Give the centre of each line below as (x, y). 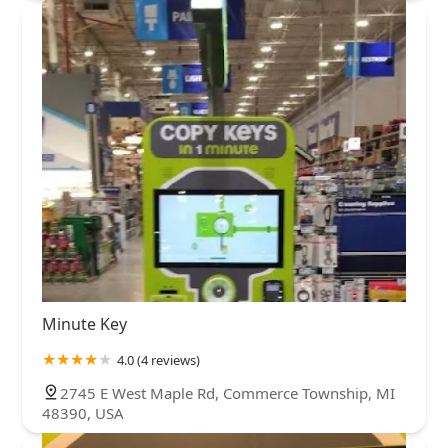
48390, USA (83, 413)
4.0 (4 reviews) (158, 360)
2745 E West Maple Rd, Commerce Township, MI (227, 393)
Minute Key (84, 324)
